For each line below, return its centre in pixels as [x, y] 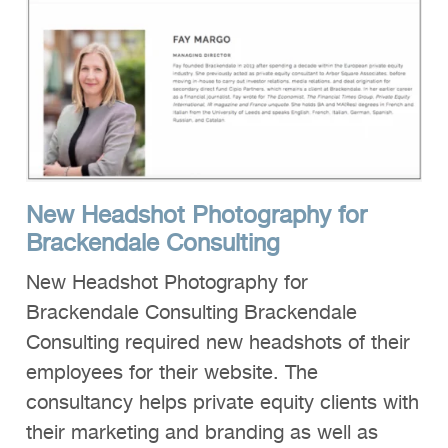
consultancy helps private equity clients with [222, 403]
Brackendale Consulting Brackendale [191, 313]
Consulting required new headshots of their [218, 343]
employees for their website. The [172, 373]
